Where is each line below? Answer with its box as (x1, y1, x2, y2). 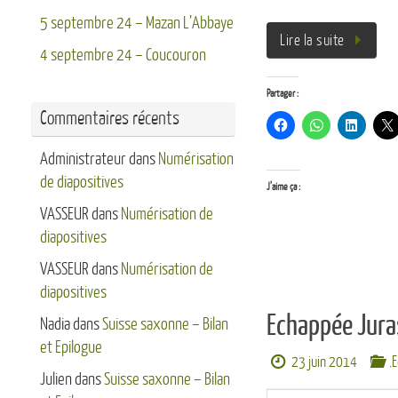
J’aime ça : (267, 181, 300, 194)
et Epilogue (40, 338, 102, 356)
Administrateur (40, 150, 126, 168)
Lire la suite (280, 32, 345, 50)
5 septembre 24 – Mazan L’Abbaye (40, 14, 234, 32)
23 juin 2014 (291, 354, 357, 371)
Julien (40, 370, 72, 388)
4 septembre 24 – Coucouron (40, 46, 206, 64)
